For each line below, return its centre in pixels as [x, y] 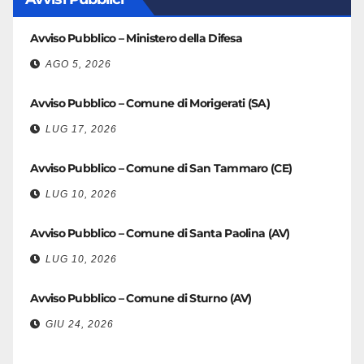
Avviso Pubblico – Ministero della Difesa [136, 38]
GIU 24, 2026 [80, 324]
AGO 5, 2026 [78, 64]
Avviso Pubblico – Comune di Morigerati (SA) [150, 103]
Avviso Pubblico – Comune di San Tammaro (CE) [161, 168]
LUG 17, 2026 [81, 129]
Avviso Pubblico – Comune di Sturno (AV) [141, 298]
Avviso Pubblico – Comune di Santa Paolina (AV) [160, 233]
